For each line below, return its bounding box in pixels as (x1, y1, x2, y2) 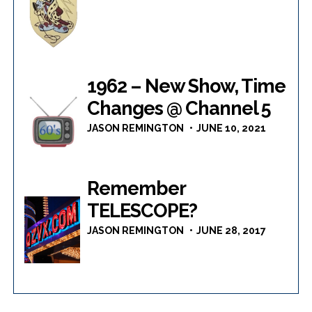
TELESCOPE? (87, 200, 198, 222)
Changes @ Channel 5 (87, 97, 272, 120)
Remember (87, 178, 186, 200)
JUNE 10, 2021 (196, 123, 267, 134)
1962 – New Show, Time (87, 75, 286, 97)
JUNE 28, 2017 (196, 225, 267, 237)
